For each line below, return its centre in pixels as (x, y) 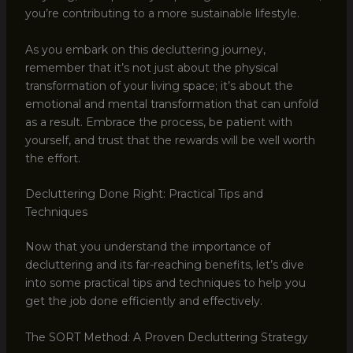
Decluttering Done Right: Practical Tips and (144, 194)
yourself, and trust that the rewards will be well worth (170, 140)
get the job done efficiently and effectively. (143, 301)
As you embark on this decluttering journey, (145, 49)
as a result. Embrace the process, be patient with (158, 122)
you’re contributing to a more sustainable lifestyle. (162, 14)
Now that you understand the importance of (147, 247)
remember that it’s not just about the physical (151, 67)
